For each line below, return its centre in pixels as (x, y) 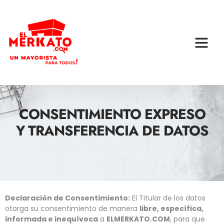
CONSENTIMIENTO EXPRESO (112, 114)
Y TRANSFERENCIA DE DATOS (112, 131)
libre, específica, (171, 209)
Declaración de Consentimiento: (67, 198)
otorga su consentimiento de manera (72, 209)
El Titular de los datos (168, 198)
